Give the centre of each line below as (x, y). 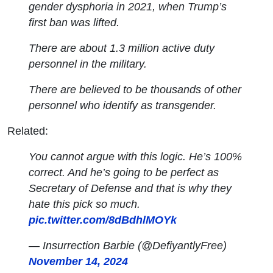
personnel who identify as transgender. (123, 105)
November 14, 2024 (79, 261)
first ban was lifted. (74, 22)
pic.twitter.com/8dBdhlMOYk (103, 220)
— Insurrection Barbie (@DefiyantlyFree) (128, 245)
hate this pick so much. (85, 204)
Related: (28, 131)
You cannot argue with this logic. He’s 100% (136, 156)
